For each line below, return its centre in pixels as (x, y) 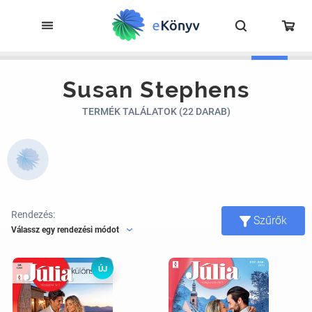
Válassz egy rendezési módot (65, 229)
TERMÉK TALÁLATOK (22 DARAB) (156, 111)
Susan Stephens (156, 89)
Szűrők (270, 220)
